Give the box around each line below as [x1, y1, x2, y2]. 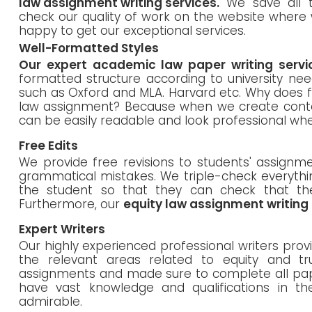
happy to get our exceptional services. [19, 22, 246, 39]
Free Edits [19, 136, 78, 154]
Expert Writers [19, 220, 105, 237]
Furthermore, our [19, 195, 123, 212]
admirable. [19, 292, 82, 310]
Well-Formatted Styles [19, 39, 159, 56]
